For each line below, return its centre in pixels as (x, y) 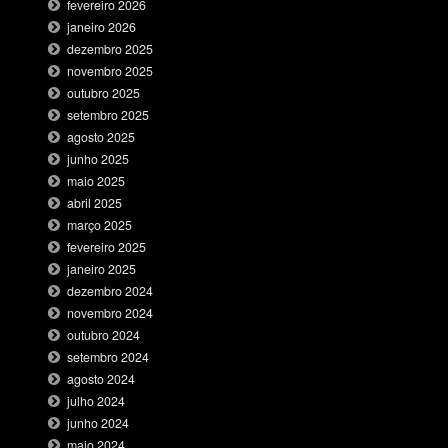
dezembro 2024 (110, 290)
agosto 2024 (101, 378)
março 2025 (100, 224)
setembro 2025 (108, 114)
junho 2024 (98, 422)
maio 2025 (96, 180)
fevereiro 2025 (107, 246)
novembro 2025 (110, 70)
